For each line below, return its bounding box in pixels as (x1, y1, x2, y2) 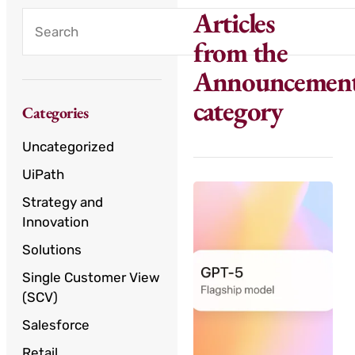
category (193, 93, 283, 129)
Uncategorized (22, 139, 114, 155)
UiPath (22, 166, 64, 183)
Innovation (22, 214, 89, 231)
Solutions (22, 242, 82, 258)
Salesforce (22, 317, 90, 334)
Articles (193, 5, 275, 41)
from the (193, 34, 288, 71)
